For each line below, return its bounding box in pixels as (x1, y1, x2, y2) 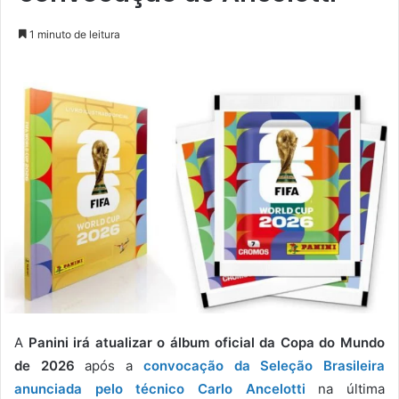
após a (74, 357, 143, 375)
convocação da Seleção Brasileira (142, 357, 386, 375)
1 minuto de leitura (27, 28, 120, 42)
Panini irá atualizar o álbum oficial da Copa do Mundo (28, 334, 386, 352)
